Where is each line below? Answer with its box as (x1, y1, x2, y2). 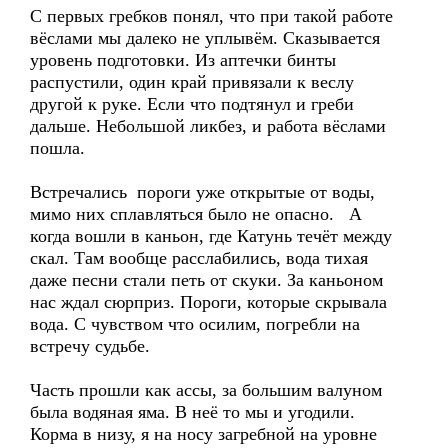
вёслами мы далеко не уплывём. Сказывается (30, 28, 380, 48)
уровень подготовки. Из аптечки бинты (30, 50, 336, 70)
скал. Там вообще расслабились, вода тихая (30, 248, 368, 268)
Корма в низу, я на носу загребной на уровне (30, 424, 377, 444)
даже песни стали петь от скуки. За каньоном (30, 270, 383, 290)
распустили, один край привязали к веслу (30, 72, 354, 92)
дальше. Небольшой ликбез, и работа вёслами (30, 116, 386, 136)
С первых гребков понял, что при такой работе (30, 6, 393, 26)
